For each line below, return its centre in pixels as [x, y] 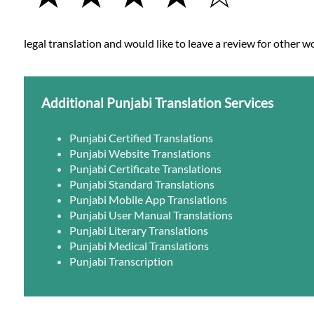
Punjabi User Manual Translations [151, 214]
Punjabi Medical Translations [139, 245]
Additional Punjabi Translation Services [158, 102]
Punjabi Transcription [122, 261]
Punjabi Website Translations [141, 153]
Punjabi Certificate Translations [146, 168]
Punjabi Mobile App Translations [149, 199]
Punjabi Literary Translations [139, 230]
